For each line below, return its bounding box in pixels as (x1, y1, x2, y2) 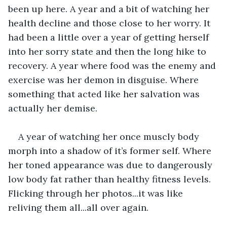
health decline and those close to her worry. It (8, 17, 213, 29)
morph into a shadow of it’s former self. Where (8, 144, 214, 157)
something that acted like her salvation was (8, 88, 202, 100)
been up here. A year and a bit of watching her (8, 3, 212, 15)
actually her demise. (8, 102, 97, 114)
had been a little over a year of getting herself (8, 31, 211, 43)
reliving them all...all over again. (8, 201, 148, 213)
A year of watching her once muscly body (18, 130, 202, 142)
